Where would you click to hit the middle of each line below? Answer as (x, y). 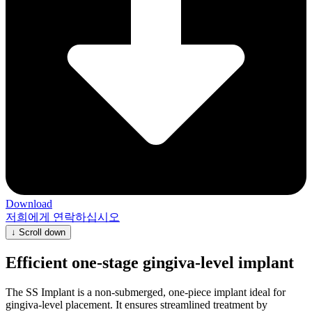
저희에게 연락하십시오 (63, 217)
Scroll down (42, 232)
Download (29, 203)
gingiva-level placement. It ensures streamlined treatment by (136, 304)
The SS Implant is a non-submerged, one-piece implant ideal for (146, 292)
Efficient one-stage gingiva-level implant (150, 262)
